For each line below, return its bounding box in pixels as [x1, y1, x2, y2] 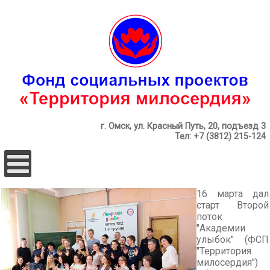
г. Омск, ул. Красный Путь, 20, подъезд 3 [101, 121, 266, 131]
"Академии [196, 222, 245, 234]
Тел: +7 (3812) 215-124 [175, 131, 266, 142]
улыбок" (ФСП [196, 234, 269, 245]
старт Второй [196, 199, 269, 211]
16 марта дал [196, 188, 269, 199]
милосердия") [196, 257, 258, 268]
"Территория [196, 245, 251, 257]
